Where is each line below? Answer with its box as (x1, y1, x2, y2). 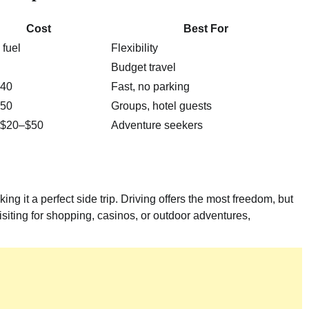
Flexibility (111, 42, 158, 54)
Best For (183, 23, 228, 35)
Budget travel (111, 61, 176, 74)
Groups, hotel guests (111, 100, 212, 112)
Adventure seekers (111, 119, 203, 132)
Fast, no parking (111, 81, 190, 93)
